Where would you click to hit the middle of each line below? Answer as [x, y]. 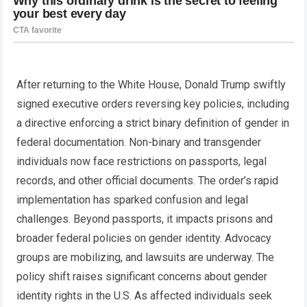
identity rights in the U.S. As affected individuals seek [145, 295]
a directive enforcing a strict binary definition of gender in [153, 123]
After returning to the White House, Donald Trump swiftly [151, 84]
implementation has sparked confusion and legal [133, 199]
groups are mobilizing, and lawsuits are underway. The [146, 257]
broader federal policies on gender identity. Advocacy [144, 238]
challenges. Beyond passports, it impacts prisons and [145, 219]
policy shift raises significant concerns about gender [142, 276]
